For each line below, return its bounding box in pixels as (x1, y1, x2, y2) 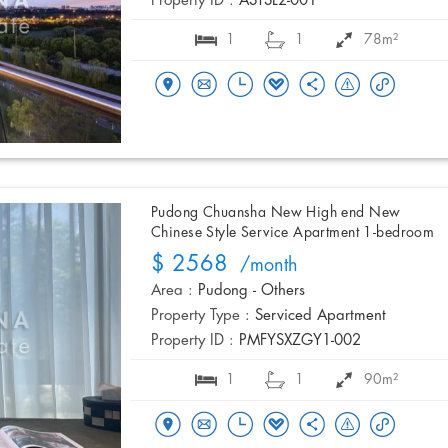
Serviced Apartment (255, 308, 386, 325)
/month (228, 256, 298, 277)
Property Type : (151, 308, 250, 325)
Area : (151, 283, 193, 300)
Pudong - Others (198, 283, 305, 300)
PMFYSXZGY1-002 (239, 333, 361, 350)
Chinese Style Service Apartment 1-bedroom (151, 225, 435, 241)
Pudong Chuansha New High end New (151, 205, 401, 221)
